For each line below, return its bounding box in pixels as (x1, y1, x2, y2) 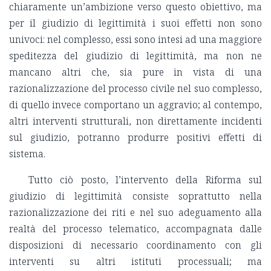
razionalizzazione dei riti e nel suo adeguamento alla (9, 206, 262, 220)
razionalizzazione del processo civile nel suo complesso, (9, 82, 262, 96)
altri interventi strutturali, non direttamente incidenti (9, 114, 262, 128)
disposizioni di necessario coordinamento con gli (9, 238, 262, 252)
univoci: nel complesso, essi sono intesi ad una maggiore (9, 33, 262, 47)
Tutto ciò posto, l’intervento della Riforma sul (28, 173, 262, 187)
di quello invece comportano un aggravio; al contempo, (9, 98, 262, 112)
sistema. (9, 147, 45, 161)
